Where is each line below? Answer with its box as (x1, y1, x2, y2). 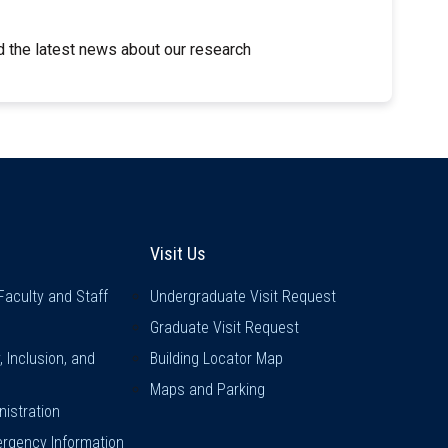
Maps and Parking (150, 379, 266, 399)
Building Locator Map (150, 348, 284, 368)
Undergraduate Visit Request (150, 286, 337, 306)
